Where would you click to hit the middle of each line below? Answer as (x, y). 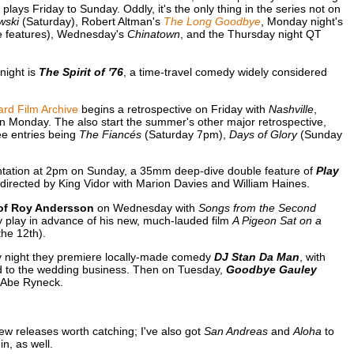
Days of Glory (263, 134)
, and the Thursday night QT (250, 34)
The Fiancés (110, 134)
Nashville (291, 109)
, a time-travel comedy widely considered (225, 72)
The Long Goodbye (212, 22)
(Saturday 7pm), (185, 134)
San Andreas (235, 331)
